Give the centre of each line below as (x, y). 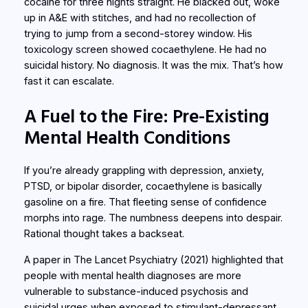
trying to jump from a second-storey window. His (138, 34)
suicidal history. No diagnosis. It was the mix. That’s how (153, 66)
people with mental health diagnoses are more (132, 275)
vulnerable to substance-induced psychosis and (136, 291)
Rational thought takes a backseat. (104, 234)
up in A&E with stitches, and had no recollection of (140, 18)
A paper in (48, 260)
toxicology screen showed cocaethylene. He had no (145, 50)
